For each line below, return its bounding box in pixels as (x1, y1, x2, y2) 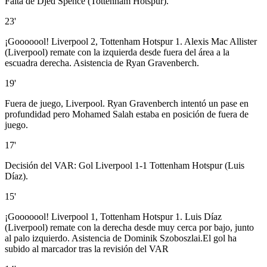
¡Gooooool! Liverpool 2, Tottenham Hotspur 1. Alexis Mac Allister (5, 36, 257, 47)
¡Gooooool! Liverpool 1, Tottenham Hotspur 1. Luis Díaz (5, 212, 222, 222)
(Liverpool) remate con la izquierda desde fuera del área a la (5, 47, 229, 58)
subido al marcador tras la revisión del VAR (5, 244, 169, 254)
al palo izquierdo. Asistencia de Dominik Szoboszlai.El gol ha (5, 233, 237, 244)
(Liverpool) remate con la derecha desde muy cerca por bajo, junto (5, 222, 254, 233)
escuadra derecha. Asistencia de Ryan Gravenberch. (5, 58, 199, 69)
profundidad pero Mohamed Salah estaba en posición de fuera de (5, 109, 249, 120)
